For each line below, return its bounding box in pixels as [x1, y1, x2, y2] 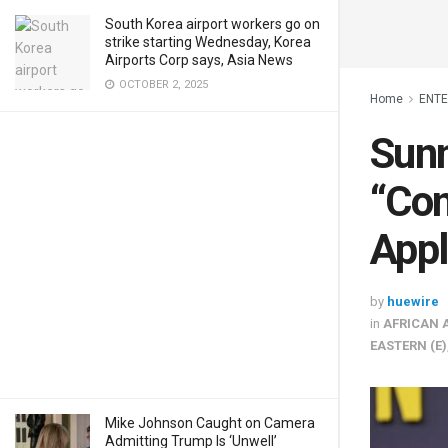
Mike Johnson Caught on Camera [105, 415, 315, 431]
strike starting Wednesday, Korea [105, 34, 311, 50]
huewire [387, 293, 439, 309]
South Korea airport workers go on [105, 16, 320, 32]
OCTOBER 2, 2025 [116, 78, 208, 91]
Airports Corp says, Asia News [105, 52, 293, 68]
